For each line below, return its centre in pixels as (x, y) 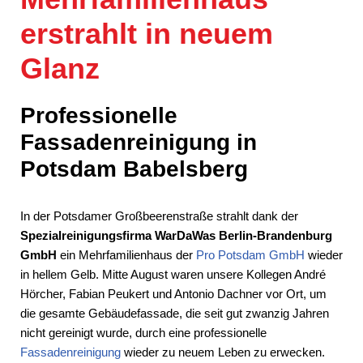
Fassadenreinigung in (139, 142)
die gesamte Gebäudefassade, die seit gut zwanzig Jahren (175, 313)
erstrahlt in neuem (147, 34)
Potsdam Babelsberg (134, 169)
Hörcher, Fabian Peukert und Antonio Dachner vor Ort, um (173, 294)
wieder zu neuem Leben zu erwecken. (223, 352)
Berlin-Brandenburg (275, 235)
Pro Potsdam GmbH (250, 255)
